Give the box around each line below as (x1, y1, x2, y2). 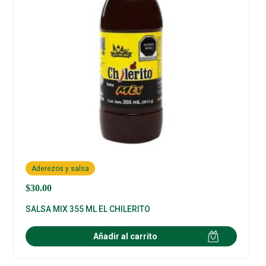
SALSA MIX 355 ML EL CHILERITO (26, 204, 151, 214)
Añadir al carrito (93, 232, 158, 242)
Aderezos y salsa (31, 164, 90, 173)
